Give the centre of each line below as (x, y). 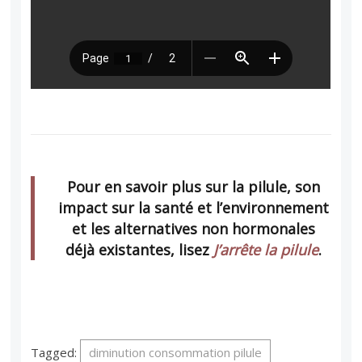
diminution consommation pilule (176, 352)
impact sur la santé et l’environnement (193, 207)
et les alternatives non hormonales (193, 228)
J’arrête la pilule (265, 249)
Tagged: (56, 352)
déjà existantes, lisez (139, 249)
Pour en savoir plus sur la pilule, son (193, 186)
